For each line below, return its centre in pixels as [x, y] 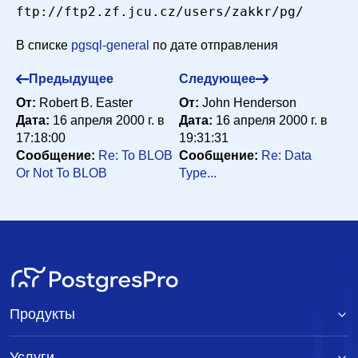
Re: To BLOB [135, 155]
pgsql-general [110, 45]
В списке [42, 45]
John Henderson [249, 103]
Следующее [217, 79]
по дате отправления [215, 45]
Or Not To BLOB [62, 173]
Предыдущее [71, 79]
